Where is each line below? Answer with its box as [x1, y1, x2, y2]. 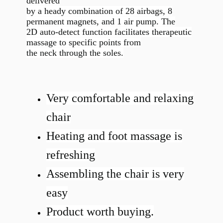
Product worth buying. [46, 205, 154, 218]
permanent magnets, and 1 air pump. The [26, 16, 175, 27]
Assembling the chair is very [46, 167, 184, 180]
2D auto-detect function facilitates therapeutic [26, 27, 192, 37]
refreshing [46, 148, 95, 161]
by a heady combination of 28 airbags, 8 [26, 6, 172, 16]
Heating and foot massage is [46, 129, 182, 142]
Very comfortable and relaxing [46, 91, 194, 105]
